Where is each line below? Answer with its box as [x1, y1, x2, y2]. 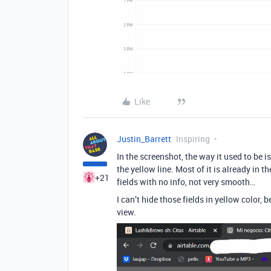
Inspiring [176, 132, 210, 145]
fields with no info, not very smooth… [117, 175, 255, 188]
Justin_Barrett [117, 132, 171, 145]
